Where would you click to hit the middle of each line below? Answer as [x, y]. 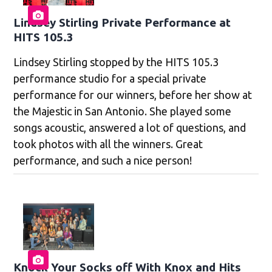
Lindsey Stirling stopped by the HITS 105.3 [116, 62]
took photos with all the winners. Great [108, 144]
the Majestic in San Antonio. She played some [123, 111]
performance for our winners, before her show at [133, 94]
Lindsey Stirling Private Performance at [122, 22]
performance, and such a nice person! [103, 160]
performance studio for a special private [110, 78]
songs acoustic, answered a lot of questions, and [130, 127]
